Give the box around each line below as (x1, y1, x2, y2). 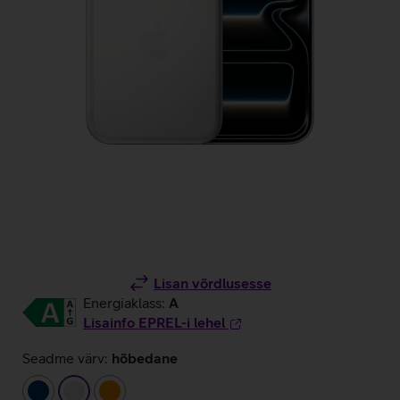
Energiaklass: (83, 295, 169, 311)
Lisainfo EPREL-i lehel (83, 314, 225, 330)
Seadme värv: (22, 350, 108, 366)
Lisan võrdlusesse (154, 275, 271, 291)
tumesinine (38, 382, 111, 398)
